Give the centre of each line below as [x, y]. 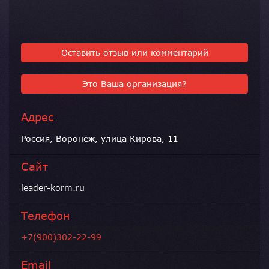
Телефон [45, 216]
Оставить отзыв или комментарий [134, 53]
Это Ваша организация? [134, 84]
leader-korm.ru [53, 188]
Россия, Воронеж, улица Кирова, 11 [100, 139]
